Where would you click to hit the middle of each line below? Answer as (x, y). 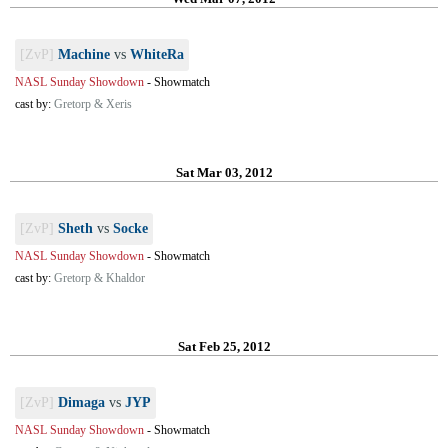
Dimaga (81, 402)
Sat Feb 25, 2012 (224, 346)
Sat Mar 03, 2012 (224, 172)
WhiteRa (157, 54)
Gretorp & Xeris (93, 104)
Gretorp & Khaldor (99, 278)
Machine (84, 54)
